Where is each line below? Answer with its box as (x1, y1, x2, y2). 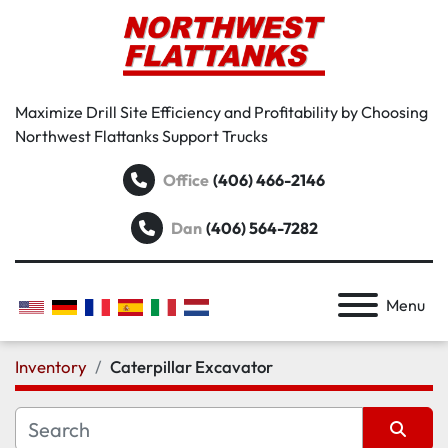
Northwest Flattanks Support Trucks (15, 126, 268, 146)
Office (163, 170, 209, 190)
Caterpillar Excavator (110, 356, 273, 377)
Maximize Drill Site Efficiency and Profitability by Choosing (15, 102, 428, 122)
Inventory (15, 356, 87, 377)
